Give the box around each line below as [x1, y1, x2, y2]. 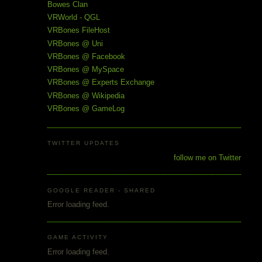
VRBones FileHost [47, 26, 110, 35]
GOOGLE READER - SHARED [47, 187, 156, 194]
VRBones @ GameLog [47, 104, 125, 113]
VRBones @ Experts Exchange [47, 78, 154, 87]
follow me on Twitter [173, 153, 241, 162]
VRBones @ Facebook [47, 51, 125, 61]
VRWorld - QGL [47, 13, 100, 22]
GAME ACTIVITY [47, 234, 108, 241]
